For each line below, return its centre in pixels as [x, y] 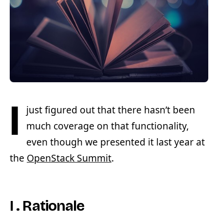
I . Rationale [47, 206]
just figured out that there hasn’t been [110, 110]
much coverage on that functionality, [107, 126]
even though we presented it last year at [115, 142]
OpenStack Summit [69, 158]
